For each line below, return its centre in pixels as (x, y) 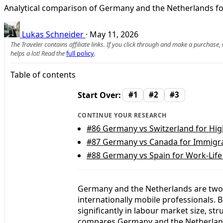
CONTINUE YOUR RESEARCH (122, 115)
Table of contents (43, 74)
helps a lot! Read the (38, 53)
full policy (80, 53)
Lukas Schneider (53, 34)
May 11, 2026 (114, 34)
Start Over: (99, 95)
